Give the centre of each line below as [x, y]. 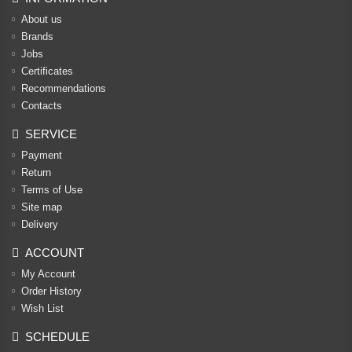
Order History [51, 291]
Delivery [40, 224]
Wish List [42, 308]
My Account [48, 274]
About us [42, 19]
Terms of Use [52, 190]
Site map [42, 207]
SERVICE [51, 134]
